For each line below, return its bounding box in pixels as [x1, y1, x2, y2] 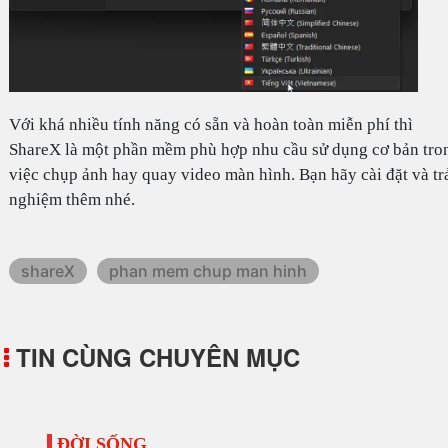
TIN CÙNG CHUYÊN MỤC [9, 340, 301, 375]
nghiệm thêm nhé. [8, 190, 135, 210]
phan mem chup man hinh [108, 261, 307, 282]
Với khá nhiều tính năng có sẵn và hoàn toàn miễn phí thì [8, 115, 413, 135]
